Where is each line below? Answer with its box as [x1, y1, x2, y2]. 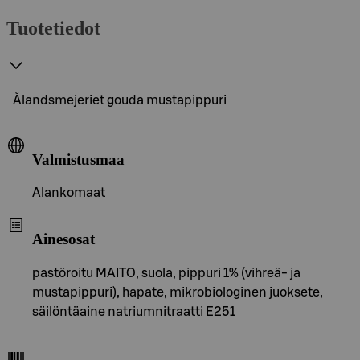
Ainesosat [32, 230, 95, 247]
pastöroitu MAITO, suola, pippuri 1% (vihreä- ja [32, 266, 301, 280]
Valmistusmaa [32, 150, 125, 168]
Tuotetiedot [6, 17, 100, 39]
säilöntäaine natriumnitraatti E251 [32, 305, 235, 318]
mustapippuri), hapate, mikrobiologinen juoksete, [32, 285, 323, 299]
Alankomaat [32, 186, 105, 200]
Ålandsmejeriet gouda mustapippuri [13, 93, 227, 107]
